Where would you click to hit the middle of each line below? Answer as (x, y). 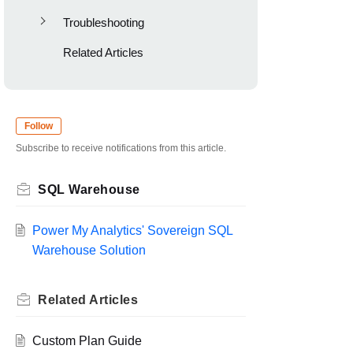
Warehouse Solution (89, 251)
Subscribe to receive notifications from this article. (121, 149)
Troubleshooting (103, 22)
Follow (39, 126)
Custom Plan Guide (87, 341)
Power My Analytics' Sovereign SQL (132, 231)
